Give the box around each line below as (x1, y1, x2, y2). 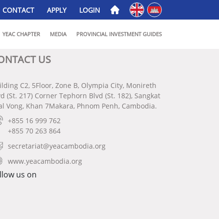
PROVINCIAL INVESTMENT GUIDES (76, 30, 162, 38)
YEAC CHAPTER (2, 30, 40, 38)
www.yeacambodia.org (8, 156, 82, 166)
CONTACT (2, 5, 34, 15)
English (131, 4, 155, 14)
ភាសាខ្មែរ (148, 4, 172, 14)
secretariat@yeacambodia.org (8, 141, 106, 151)
